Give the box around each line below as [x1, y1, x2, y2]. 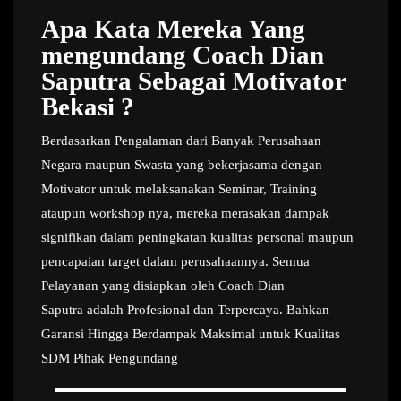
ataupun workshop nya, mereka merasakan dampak [41, 205, 329, 220]
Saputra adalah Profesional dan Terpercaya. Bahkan [41, 302, 329, 317]
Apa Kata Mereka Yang [41, 13, 305, 43]
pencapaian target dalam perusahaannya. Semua [41, 253, 310, 269]
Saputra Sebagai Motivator [41, 65, 346, 95]
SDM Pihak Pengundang [41, 350, 178, 365]
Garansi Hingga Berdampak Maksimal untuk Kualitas [41, 326, 340, 341]
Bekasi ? [41, 91, 134, 121]
